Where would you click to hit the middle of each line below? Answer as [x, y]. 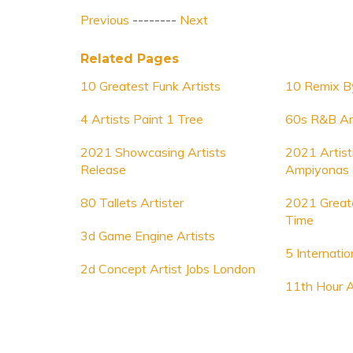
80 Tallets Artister [132, 203]
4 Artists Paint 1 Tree [142, 119]
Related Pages [130, 59]
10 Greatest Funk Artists [150, 86]
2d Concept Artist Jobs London [168, 269]
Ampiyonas [317, 169]
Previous [105, 20]
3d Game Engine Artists [148, 236]
